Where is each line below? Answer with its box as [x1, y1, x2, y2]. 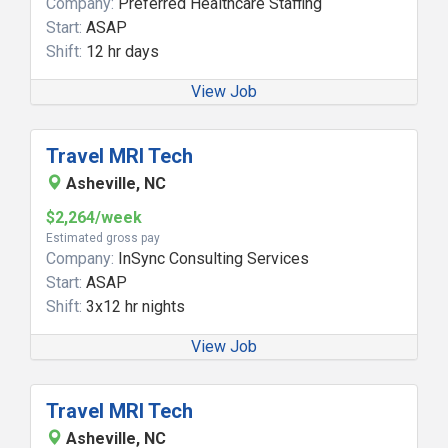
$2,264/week [46, 208, 142, 227]
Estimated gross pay [46, 231, 160, 245]
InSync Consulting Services [114, 249, 309, 268]
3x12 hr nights [82, 297, 185, 316]
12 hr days [82, 42, 159, 61]
